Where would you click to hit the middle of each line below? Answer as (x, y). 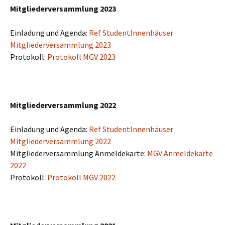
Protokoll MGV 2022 (81, 177)
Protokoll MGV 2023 (81, 57)
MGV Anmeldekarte (180, 153)
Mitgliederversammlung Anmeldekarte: (79, 153)
